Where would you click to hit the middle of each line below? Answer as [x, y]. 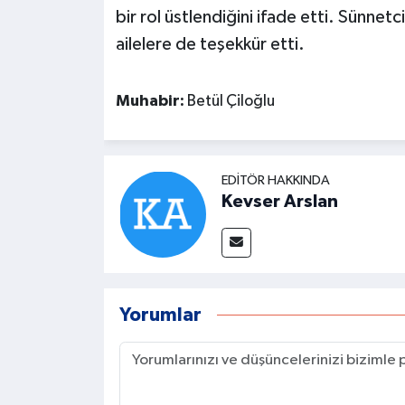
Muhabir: [151, 101]
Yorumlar [160, 316]
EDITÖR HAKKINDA [275, 181]
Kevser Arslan [279, 202]
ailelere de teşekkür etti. [210, 44]
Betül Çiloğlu [231, 101]
